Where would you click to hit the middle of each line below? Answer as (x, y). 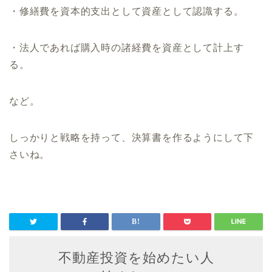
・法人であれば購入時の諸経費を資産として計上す (127, 48)
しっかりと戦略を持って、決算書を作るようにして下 (132, 138)
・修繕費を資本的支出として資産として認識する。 (127, 12)
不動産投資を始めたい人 (136, 258)
